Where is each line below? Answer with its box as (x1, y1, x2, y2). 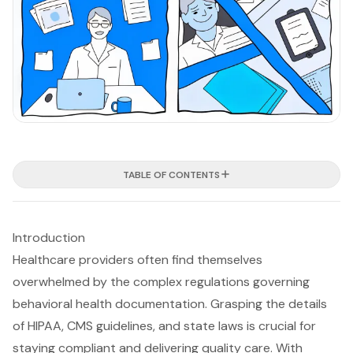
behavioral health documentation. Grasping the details (13, 295, 327, 312)
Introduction (13, 229, 85, 246)
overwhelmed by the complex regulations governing (13, 273, 310, 290)
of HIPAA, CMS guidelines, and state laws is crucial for (13, 317, 316, 334)
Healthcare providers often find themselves (13, 251, 262, 268)
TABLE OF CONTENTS (122, 168, 220, 181)
